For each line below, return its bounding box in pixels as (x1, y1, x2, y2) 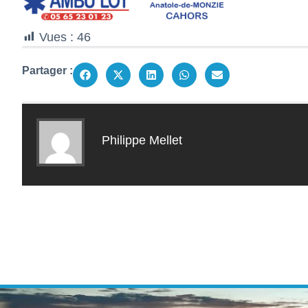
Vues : (39, 30, 74, 44)
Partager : (22, 65, 73, 76)
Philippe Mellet (102, 133, 182, 148)
